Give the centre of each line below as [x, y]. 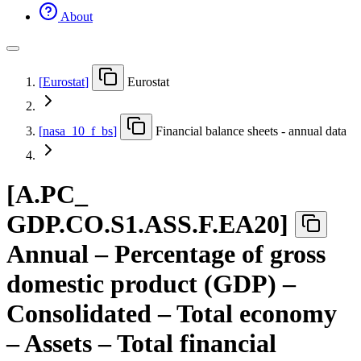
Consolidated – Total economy [172, 314]
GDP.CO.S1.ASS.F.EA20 [143, 224]
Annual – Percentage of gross [166, 254]
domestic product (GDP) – [151, 284]
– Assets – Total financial [141, 344]
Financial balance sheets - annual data [251, 131]
